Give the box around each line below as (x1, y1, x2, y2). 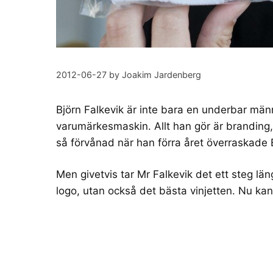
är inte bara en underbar (124, 103, 250, 116)
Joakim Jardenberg (122, 69, 201, 80)
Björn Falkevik (56, 103, 124, 116)
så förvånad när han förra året (56, 136, 207, 149)
